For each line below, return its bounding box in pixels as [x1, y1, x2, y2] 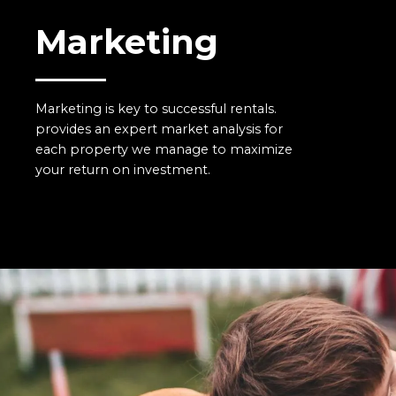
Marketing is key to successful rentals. [35, 101, 277, 117]
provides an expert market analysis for [35, 121, 283, 137]
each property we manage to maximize [35, 141, 293, 157]
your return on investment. [35, 162, 210, 178]
